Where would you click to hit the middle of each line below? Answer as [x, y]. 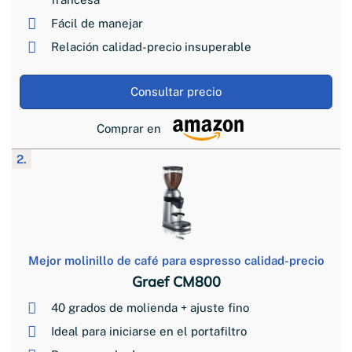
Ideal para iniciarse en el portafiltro [149, 331]
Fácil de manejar [97, 23]
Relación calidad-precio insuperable [151, 46]
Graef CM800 [176, 281]
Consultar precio [176, 91]
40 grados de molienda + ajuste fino [150, 307]
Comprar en [129, 129]
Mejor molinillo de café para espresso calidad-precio [176, 260]
